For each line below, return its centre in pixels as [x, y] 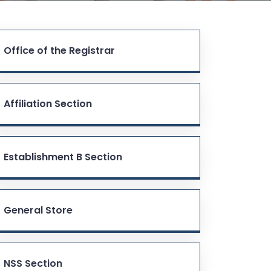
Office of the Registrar [59, 50]
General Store [38, 210]
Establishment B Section [63, 157]
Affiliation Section [48, 103]
